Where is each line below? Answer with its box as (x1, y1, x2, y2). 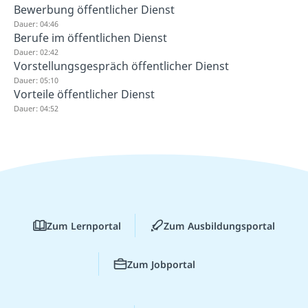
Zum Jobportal (126, 257, 195, 271)
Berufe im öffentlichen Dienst (14, 30, 167, 45)
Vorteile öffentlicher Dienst (14, 86, 155, 102)
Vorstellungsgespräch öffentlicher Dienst (14, 58, 229, 74)
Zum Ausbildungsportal (164, 219, 275, 232)
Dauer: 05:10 (14, 74, 58, 85)
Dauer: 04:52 (14, 102, 58, 113)
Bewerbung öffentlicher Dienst (14, 1, 175, 17)
